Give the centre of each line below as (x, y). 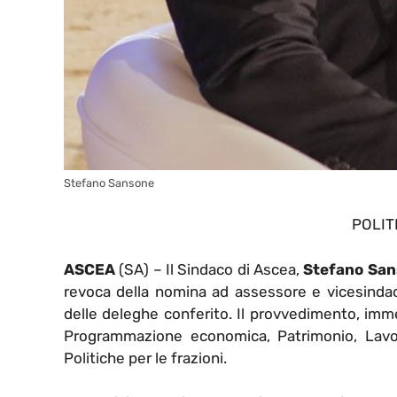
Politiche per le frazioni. (145, 358)
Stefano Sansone (109, 183)
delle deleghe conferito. (151, 313)
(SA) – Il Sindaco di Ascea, (210, 269)
